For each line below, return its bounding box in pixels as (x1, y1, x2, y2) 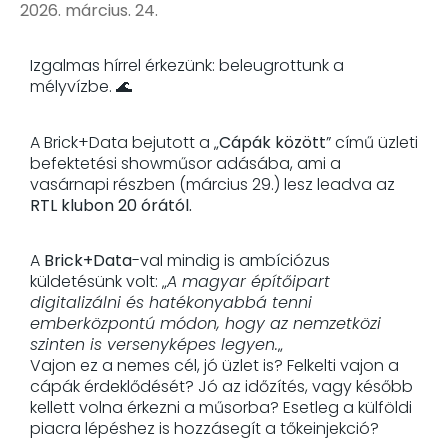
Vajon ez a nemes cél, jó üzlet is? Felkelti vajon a (30, 353, 399, 377)
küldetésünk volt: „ (30, 269, 167, 293)
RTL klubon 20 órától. (30, 193, 192, 217)
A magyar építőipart (167, 269, 330, 293)
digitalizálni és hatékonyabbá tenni (30, 290, 312, 314)
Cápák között (219, 130, 326, 154)
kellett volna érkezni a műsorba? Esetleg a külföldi (30, 395, 412, 419)
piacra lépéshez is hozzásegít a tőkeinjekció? (30, 416, 379, 440)
